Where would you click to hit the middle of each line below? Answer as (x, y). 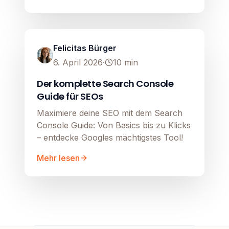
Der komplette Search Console (105, 84)
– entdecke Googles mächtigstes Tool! (110, 138)
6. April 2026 (78, 63)
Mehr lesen (58, 158)
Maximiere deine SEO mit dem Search (110, 113)
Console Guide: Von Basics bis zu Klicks (114, 125)
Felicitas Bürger (85, 48)
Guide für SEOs (70, 97)
